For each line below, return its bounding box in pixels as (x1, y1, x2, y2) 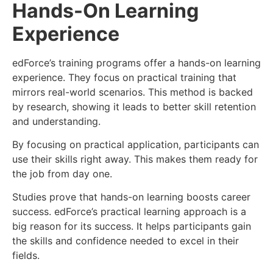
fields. (12, 249, 40, 262)
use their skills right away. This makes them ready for (12, 152, 258, 165)
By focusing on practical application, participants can (12, 138, 259, 151)
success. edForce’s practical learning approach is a (12, 205, 246, 218)
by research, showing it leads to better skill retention (12, 100, 256, 113)
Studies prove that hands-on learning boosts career (12, 191, 250, 204)
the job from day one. (12, 167, 112, 180)
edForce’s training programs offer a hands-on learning (12, 56, 261, 69)
